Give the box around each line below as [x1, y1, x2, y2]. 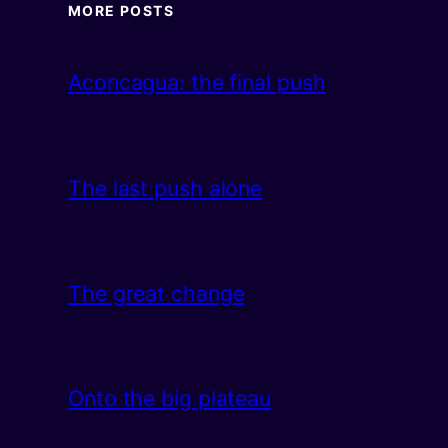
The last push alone [68, 174, 263, 201]
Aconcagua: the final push [68, 69, 326, 96]
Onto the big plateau [68, 385, 271, 412]
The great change [68, 280, 245, 307]
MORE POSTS [68, 2, 174, 20]
